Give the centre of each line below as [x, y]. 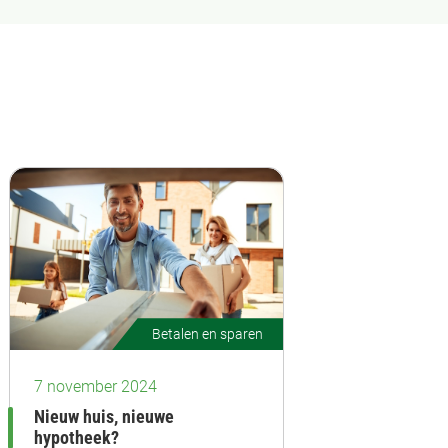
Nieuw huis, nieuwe [104, 417]
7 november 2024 [95, 387]
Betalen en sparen [207, 334]
